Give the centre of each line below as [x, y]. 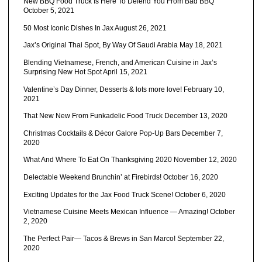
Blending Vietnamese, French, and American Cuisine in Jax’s [120, 62]
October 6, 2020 [200, 194]
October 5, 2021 [49, 11]
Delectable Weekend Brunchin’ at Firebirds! [92, 177]
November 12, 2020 [205, 160]
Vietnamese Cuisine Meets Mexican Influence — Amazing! [116, 212]
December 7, [202, 133]
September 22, [200, 238]
